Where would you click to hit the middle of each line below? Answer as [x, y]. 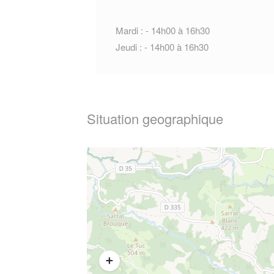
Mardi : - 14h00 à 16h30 [163, 30]
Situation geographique [155, 118]
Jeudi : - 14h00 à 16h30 [162, 47]
